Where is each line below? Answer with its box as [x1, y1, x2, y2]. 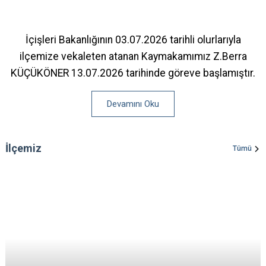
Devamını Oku [107, 99, 159, 110]
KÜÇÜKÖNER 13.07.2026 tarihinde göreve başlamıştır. [11, 67, 255, 80]
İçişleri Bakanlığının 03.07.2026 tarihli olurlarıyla [25, 34, 241, 46]
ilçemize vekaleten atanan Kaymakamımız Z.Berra [19, 50, 247, 63]
